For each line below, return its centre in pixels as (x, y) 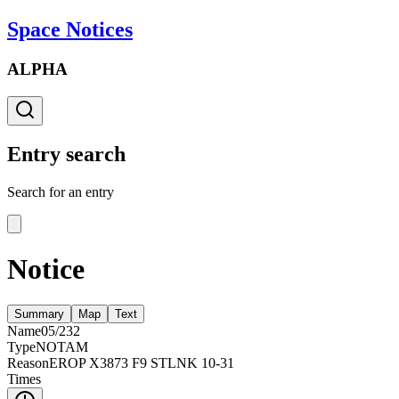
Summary (39, 314)
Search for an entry (61, 192)
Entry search (66, 155)
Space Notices (70, 29)
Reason (28, 363)
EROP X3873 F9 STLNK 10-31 (142, 363)
